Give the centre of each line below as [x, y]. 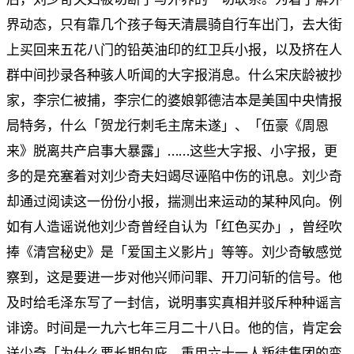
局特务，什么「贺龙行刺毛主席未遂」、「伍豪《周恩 [168, 125]
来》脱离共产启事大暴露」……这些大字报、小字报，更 [172, 151]
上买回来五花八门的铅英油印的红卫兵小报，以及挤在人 [174, 49]
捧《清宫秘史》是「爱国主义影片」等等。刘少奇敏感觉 [174, 252]
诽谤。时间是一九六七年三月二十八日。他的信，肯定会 [174, 328]
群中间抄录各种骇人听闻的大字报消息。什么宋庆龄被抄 [174, 75]
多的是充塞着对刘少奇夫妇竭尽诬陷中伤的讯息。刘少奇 [174, 176]
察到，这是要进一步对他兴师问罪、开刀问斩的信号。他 [174, 277]
